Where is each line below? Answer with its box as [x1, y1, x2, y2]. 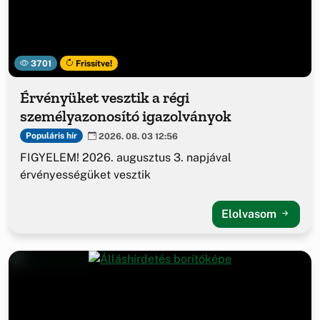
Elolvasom [221, 206, 279, 221]
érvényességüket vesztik [20, 167, 151, 181]
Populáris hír [25, 131, 77, 141]
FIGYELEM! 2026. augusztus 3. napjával [20, 150, 231, 164]
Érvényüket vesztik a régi [20, 87, 189, 107]
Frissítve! [74, 58, 113, 69]
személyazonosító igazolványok [20, 106, 231, 126]
